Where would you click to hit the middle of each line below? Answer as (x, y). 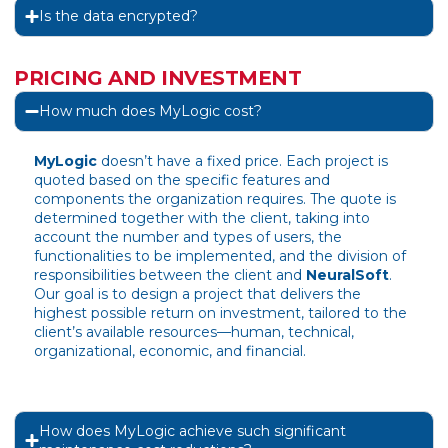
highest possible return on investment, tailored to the (220, 313)
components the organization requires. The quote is (215, 199)
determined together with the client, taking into (202, 218)
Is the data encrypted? (118, 16)
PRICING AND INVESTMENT (157, 78)
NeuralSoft (347, 275)
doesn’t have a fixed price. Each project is (244, 161)
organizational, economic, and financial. (170, 351)
